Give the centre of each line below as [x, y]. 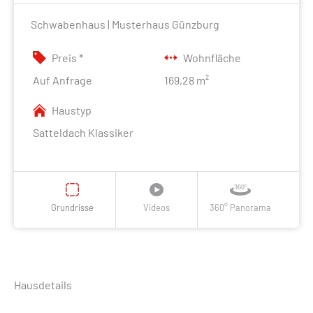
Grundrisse [72, 208]
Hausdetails [43, 284]
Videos [156, 208]
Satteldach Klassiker [83, 132]
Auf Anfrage [63, 80]
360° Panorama [241, 208]
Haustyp [72, 110]
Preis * [68, 58]
